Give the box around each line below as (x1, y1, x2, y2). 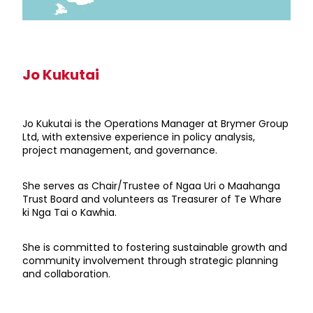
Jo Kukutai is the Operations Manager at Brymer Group (22, 117, 289, 133)
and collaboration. (22, 267, 110, 284)
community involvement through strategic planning (22, 254, 278, 270)
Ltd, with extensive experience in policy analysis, (22, 130, 255, 147)
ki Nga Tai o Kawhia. (22, 205, 117, 221)
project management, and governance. (22, 143, 217, 160)
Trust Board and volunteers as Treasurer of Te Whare (22, 191, 282, 208)
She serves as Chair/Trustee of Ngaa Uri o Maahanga (22, 178, 280, 195)
